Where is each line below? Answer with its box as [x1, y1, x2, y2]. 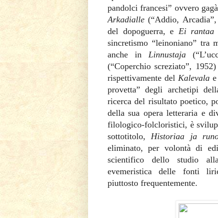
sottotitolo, [108, 131, 151, 141]
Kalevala [178, 73, 213, 83]
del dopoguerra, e [108, 26, 179, 36]
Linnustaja [148, 49, 193, 59]
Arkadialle [108, 14, 145, 24]
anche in [108, 49, 149, 59]
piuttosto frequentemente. [108, 178, 200, 188]
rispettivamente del [108, 73, 178, 83]
